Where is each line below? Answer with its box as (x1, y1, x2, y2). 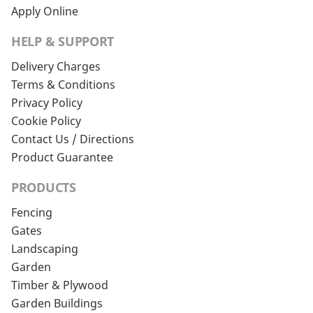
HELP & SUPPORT (11, 33, 115, 50)
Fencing (11, 205, 52, 221)
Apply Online (11, 3, 78, 20)
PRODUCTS (11, 179, 76, 196)
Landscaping (11, 241, 78, 257)
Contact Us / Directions (11, 131, 134, 147)
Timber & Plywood (11, 277, 108, 293)
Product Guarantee (11, 150, 113, 166)
